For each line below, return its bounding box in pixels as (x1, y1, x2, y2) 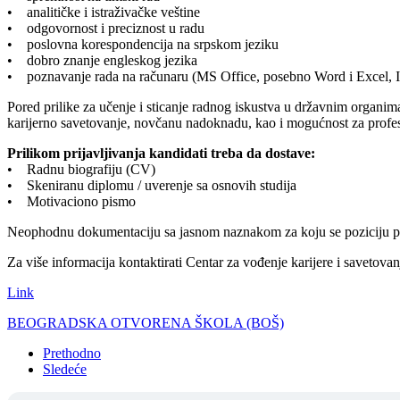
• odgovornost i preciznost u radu (7, 20, 204, 36)
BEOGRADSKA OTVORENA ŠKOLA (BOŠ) (7, 314, 284, 330)
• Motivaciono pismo (7, 193, 136, 209)
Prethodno (43, 345, 101, 361)
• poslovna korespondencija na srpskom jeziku (7, 36, 279, 52)
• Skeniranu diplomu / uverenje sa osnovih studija (7, 177, 296, 193)
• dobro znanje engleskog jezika (7, 52, 197, 68)
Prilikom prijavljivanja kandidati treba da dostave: (7, 145, 315, 161)
